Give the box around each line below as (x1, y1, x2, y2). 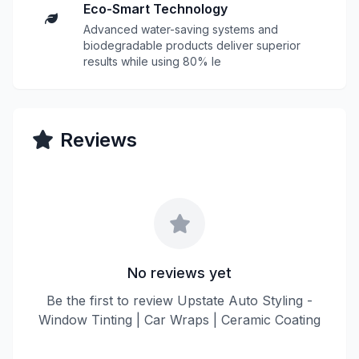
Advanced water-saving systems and (83, 22, 278, 36)
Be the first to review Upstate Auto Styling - (46, 292, 313, 309)
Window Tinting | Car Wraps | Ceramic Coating (38, 312, 321, 328)
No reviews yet (127, 264, 232, 281)
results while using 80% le (83, 54, 221, 68)
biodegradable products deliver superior (83, 38, 301, 52)
